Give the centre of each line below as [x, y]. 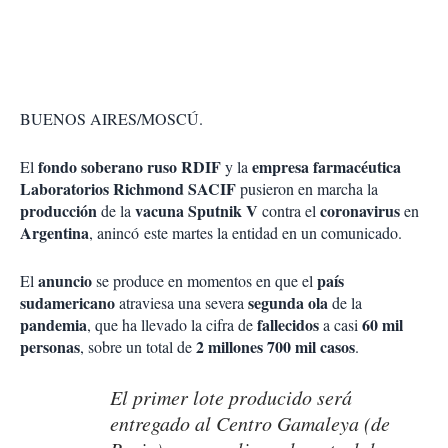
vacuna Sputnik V [196, 210]
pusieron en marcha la [307, 188]
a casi [340, 324]
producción [58, 210]
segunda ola [288, 302]
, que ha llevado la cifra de [172, 324]
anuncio [65, 280]
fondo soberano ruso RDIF [127, 166]
